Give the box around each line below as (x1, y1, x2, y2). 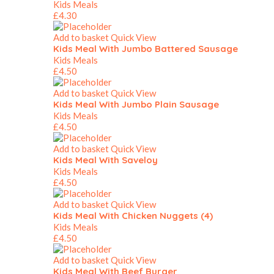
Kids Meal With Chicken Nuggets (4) (53, 210, 213, 221)
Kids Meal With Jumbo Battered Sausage (53, 43, 238, 54)
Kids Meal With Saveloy (53, 154, 158, 166)
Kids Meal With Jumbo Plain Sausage (53, 98, 219, 110)
